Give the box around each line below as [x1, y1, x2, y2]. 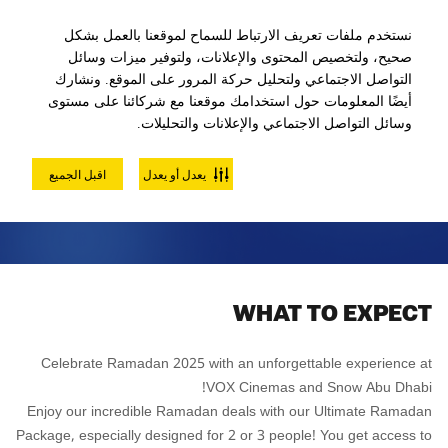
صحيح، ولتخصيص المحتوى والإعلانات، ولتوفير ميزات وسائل [68, 50, 412, 65]
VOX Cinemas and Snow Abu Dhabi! [206, 373, 432, 402]
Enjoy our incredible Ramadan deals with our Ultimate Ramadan [27, 397, 432, 426]
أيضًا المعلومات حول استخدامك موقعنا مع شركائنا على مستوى [48, 94, 412, 109]
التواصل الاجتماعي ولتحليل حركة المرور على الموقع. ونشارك [55, 72, 412, 87]
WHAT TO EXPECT [233, 288, 432, 336]
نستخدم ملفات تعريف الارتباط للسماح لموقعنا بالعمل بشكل [64, 28, 412, 43]
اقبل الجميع [49, 165, 106, 183]
